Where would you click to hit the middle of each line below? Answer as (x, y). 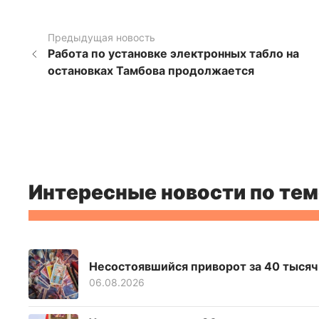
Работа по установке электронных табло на (173, 53)
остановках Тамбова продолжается (151, 70)
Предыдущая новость (101, 37)
